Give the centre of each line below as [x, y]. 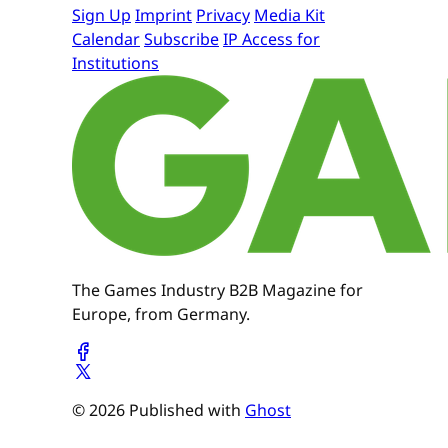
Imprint [163, 15]
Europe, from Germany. [161, 314]
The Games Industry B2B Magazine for [217, 290]
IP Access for [271, 39]
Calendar [106, 39]
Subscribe [181, 39]
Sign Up [101, 15]
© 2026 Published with [158, 410]
